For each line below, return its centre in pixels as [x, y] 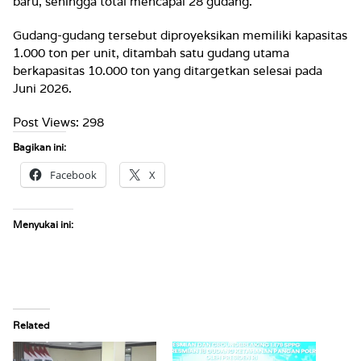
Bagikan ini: [39, 147]
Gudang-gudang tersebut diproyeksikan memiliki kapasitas [180, 35]
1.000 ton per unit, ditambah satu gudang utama [151, 53]
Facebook [73, 175]
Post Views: [46, 122]
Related [31, 325]
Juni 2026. [42, 88]
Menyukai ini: [43, 224]
